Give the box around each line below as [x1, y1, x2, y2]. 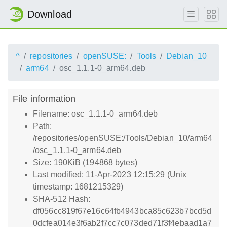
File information [13, 93, 76, 104]
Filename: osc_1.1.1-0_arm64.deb [33, 109, 158, 118]
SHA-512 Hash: [33, 195, 91, 203]
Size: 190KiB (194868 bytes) [33, 158, 137, 167]
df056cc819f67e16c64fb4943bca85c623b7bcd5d [33, 207, 212, 215]
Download [27, 9, 72, 20]
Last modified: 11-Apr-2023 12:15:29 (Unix [33, 170, 187, 179]
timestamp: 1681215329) [33, 182, 124, 191]
